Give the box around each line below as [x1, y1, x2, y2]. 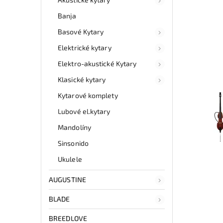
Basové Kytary [58, 27, 104, 36]
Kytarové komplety [58, 91, 118, 100]
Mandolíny [58, 122, 91, 131]
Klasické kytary [58, 75, 106, 84]
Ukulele [58, 154, 82, 163]
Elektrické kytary [58, 43, 111, 52]
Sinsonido [58, 138, 89, 147]
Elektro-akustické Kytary [58, 59, 137, 68]
